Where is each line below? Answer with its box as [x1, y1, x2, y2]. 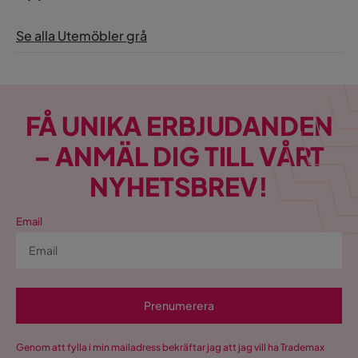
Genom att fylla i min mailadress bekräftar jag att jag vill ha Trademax [16, 341, 324, 354]
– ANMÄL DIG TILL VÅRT [33, 140, 325, 173]
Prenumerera [144, 298, 214, 313]
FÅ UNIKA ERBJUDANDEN [25, 109, 333, 142]
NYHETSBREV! [89, 170, 268, 203]
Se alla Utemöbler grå [16, 27, 147, 45]
